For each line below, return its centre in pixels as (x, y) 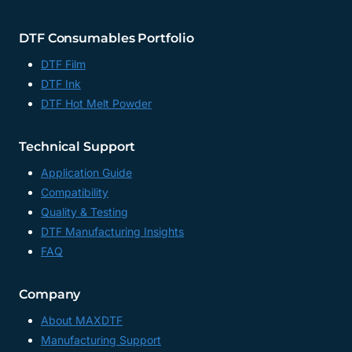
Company (50, 295)
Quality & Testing (84, 212)
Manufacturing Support (101, 340)
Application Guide (86, 173)
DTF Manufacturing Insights (112, 232)
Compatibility (75, 192)
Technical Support (77, 147)
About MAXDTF (82, 321)
